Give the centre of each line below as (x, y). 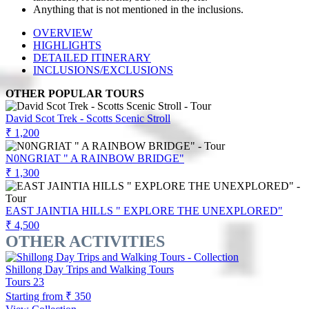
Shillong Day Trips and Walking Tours (90, 269)
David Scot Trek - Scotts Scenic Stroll (88, 118)
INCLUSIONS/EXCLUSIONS (103, 70)
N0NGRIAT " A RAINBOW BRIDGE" (95, 158)
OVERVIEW (63, 32)
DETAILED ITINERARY (92, 57)
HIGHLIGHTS (67, 45)
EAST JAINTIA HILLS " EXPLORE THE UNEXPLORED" (144, 210)
